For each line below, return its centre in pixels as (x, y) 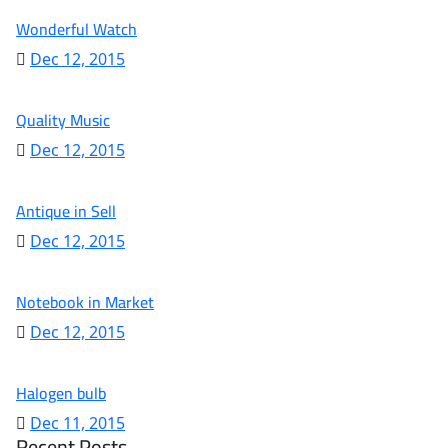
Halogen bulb (61, 393)
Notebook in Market (85, 302)
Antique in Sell (66, 211)
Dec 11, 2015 (77, 423)
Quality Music (63, 120)
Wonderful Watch (76, 29)
